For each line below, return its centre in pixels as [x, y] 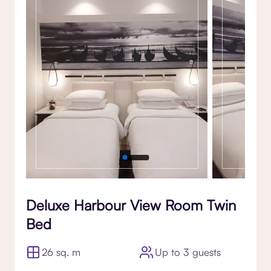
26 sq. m [61, 252]
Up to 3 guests [188, 252]
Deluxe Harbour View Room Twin [131, 205]
